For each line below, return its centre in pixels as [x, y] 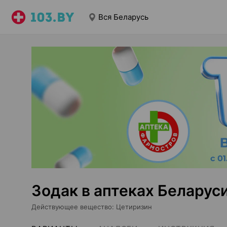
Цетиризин [134, 207]
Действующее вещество [72, 207]
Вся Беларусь [123, 17]
